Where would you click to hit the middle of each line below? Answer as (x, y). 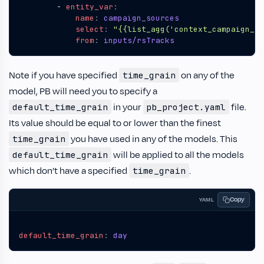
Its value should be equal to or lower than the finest (115, 123)
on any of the (207, 75)
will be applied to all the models (177, 155)
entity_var (90, 7)
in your (127, 107)
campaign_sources (141, 18)
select (90, 29)
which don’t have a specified (69, 171)
